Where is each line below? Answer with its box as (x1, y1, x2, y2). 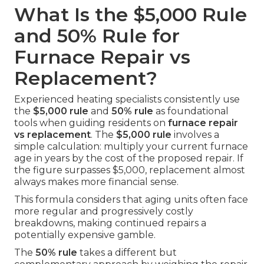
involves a (171, 129, 219, 141)
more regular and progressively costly (14, 206, 193, 217)
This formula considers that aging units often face (14, 194, 248, 206)
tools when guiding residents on (14, 117, 168, 129)
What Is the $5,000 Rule (14, 3, 247, 27)
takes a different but (77, 247, 177, 259)
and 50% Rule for (14, 24, 180, 48)
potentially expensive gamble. (14, 229, 156, 241)
